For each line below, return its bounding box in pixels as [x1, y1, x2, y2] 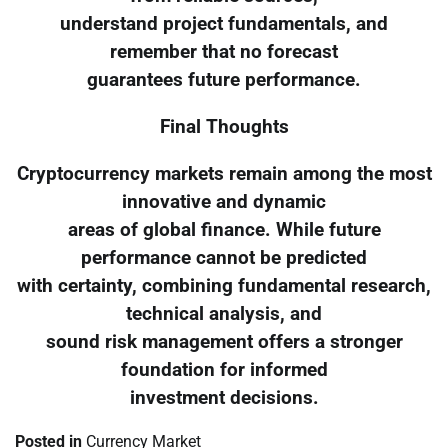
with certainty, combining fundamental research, [17, 274, 431, 297]
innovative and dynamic [122, 190, 326, 213]
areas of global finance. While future [67, 218, 381, 241]
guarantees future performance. [87, 69, 361, 92]
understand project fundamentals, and [60, 13, 388, 36]
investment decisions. [129, 386, 319, 409]
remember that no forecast [110, 41, 338, 64]
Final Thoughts [159, 115, 289, 138]
